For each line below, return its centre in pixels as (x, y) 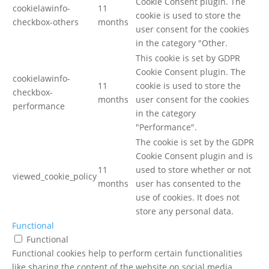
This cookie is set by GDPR (188, 58)
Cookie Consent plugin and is (194, 156)
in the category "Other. (182, 43)
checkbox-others (46, 22)
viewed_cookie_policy (55, 176)
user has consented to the (188, 183)
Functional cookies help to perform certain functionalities (127, 253)
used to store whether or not (193, 169)
